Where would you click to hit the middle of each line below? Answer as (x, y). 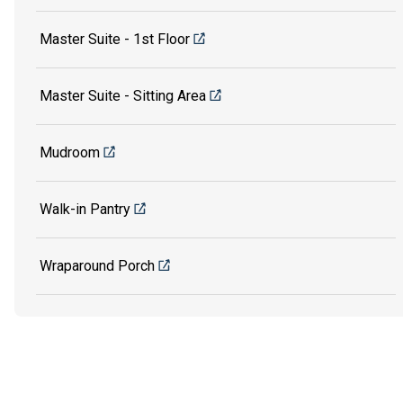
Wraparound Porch (97, 266)
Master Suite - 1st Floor (115, 40)
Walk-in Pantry (85, 210)
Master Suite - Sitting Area (123, 96)
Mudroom (70, 153)
